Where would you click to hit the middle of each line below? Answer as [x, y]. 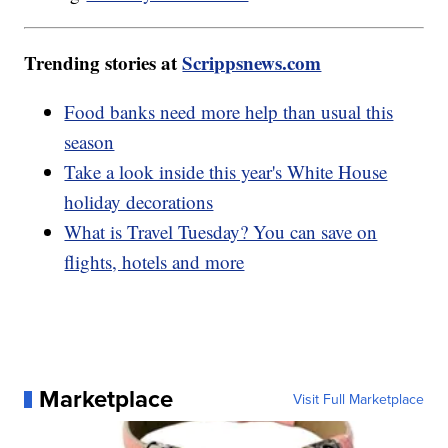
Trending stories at [103, 63]
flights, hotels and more [154, 262]
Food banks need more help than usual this [229, 112]
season [89, 142]
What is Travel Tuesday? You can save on [221, 232]
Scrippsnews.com [252, 63]
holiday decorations [139, 202]
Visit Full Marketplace [358, 399]
